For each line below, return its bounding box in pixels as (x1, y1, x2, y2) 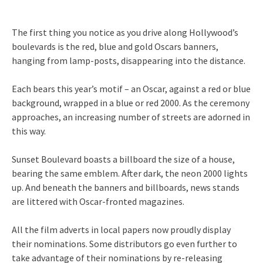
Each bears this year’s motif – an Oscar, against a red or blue (12, 82, 251, 95)
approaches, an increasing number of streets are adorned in (12, 110, 250, 123)
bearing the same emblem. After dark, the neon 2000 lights (12, 167, 248, 179)
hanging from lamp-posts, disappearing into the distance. (12, 54, 245, 66)
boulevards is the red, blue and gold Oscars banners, (12, 40, 218, 52)
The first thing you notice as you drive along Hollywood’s (12, 26, 238, 38)
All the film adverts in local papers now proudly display (12, 223, 231, 235)
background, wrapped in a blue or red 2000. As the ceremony (12, 96, 249, 109)
